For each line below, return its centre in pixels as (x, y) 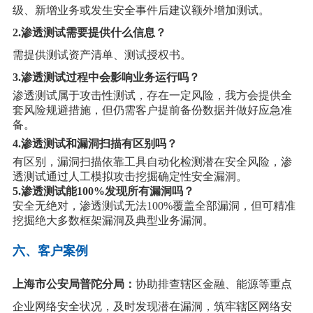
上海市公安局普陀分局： (74, 284)
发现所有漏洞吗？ (149, 191)
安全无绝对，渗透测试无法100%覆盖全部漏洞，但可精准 (154, 206)
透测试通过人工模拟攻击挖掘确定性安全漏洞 (124, 177)
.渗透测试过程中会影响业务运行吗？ (109, 78)
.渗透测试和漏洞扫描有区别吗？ (97, 144)
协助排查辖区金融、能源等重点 (213, 284)
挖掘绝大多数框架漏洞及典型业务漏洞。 (113, 221)
